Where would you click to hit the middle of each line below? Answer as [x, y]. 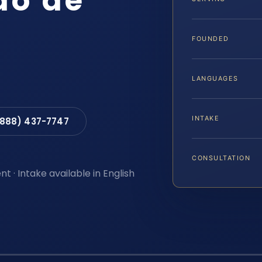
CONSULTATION [221, 158]
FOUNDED [211, 38]
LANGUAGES [215, 78]
